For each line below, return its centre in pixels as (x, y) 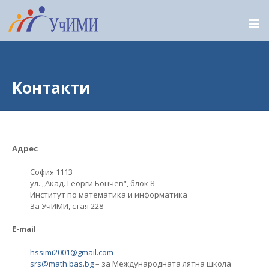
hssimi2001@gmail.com (72, 252)
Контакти (51, 88)
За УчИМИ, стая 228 (67, 206)
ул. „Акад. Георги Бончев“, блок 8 (92, 183)
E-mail (24, 229)
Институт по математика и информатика (109, 194)
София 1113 (51, 171)
